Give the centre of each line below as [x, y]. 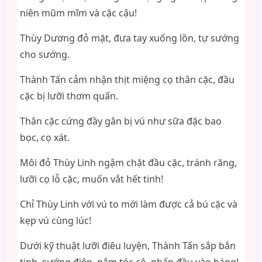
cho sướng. [44, 54]
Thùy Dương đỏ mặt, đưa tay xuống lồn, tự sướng [129, 38]
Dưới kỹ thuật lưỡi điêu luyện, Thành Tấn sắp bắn [127, 246]
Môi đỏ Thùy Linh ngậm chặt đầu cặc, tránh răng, [128, 163]
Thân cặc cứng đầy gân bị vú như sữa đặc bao [120, 121]
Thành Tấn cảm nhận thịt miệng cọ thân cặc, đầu [127, 80]
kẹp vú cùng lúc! [55, 220]
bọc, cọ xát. [44, 137]
